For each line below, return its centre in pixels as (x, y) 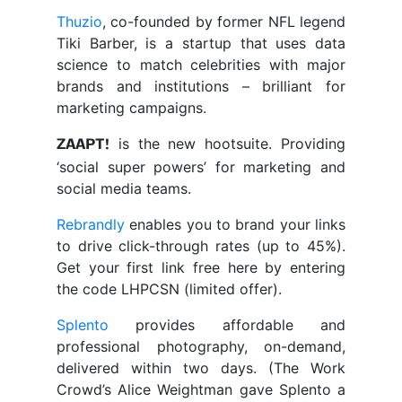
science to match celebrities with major (201, 65)
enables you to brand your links (238, 225)
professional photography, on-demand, (201, 347)
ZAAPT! (83, 145)
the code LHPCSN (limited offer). (169, 289)
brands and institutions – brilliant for (201, 87)
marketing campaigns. (131, 108)
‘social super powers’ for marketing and (201, 167)
